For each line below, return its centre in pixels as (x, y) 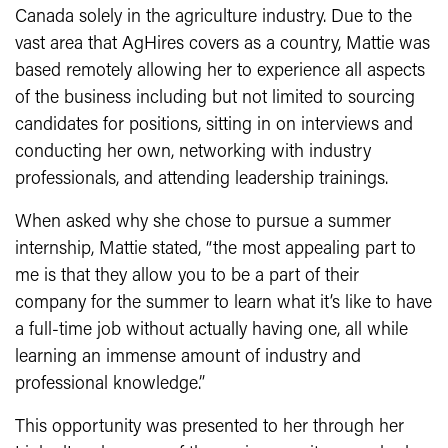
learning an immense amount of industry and (188, 357)
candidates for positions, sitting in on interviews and (214, 125)
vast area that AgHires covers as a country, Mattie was (222, 44)
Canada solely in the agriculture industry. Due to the (213, 17)
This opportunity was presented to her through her (209, 427)
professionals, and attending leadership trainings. (204, 179)
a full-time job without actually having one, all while (211, 330)
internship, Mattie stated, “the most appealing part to (215, 249)
